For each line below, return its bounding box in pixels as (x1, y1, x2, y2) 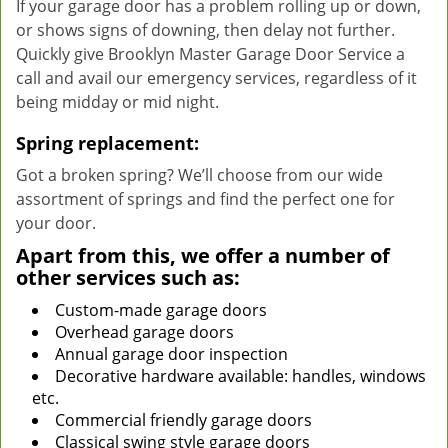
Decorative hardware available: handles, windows (55, 365, 426, 387)
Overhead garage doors (55, 321, 234, 343)
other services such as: (16, 264, 240, 291)
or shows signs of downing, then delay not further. (16, 19, 395, 41)
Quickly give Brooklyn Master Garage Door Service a (16, 43, 405, 65)
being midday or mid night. (16, 91, 219, 113)
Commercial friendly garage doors (55, 409, 312, 431)
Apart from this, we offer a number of (16, 242, 390, 269)
